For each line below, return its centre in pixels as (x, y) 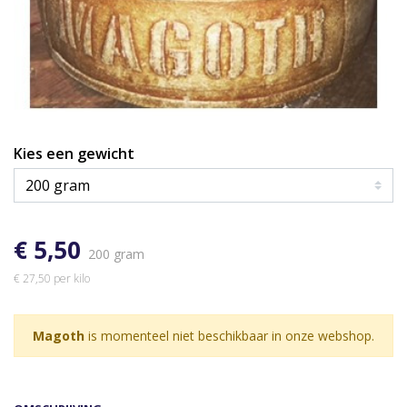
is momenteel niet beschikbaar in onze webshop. (229, 336)
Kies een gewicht (106, 154)
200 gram (116, 254)
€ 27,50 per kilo (52, 278)
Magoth (59, 336)
